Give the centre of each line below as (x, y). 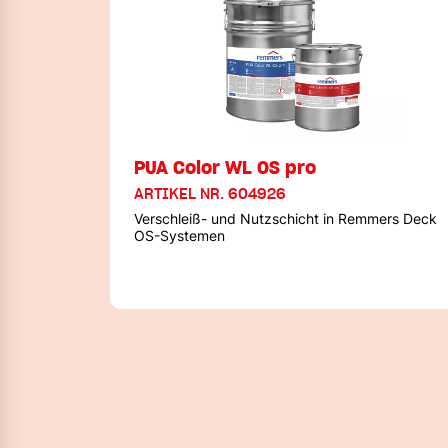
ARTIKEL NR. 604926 (210, 194)
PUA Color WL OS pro (225, 167)
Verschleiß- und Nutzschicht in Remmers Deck (285, 218)
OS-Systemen (179, 235)
